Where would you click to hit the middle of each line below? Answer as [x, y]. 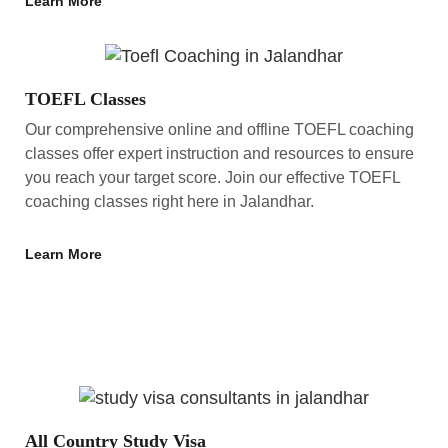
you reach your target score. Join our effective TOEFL [212, 177]
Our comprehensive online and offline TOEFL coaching [219, 129]
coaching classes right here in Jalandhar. [169, 201]
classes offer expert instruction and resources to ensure [219, 153]
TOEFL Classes [85, 98]
